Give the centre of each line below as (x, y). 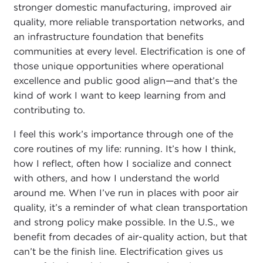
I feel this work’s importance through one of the (123, 134)
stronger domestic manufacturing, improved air (122, 8)
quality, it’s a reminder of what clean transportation (130, 208)
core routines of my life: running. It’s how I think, (124, 149)
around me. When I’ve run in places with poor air (126, 193)
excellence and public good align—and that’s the (125, 81)
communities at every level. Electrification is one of (129, 52)
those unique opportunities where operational (118, 66)
